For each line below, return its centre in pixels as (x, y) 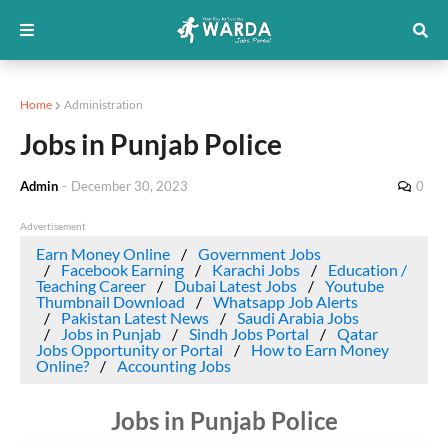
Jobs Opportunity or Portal (129, 349)
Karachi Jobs (256, 269)
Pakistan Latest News (135, 317)
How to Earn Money (320, 349)
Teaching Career (91, 285)
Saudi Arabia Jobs (298, 317)
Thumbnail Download (110, 301)
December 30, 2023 (129, 186)
